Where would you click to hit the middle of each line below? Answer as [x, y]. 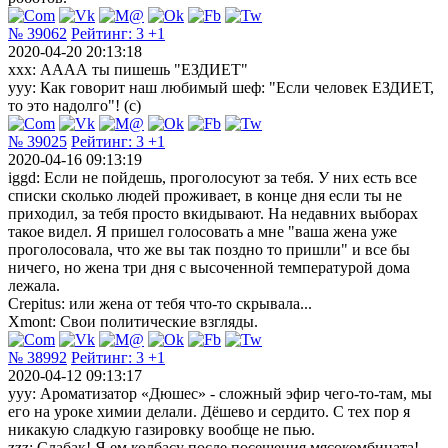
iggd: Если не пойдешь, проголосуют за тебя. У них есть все [212, 177]
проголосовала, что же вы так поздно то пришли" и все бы [209, 249]
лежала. [34, 285]
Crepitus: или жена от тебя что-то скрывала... [160, 303]
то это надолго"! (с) [74, 105]
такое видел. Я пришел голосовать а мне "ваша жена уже [202, 231]
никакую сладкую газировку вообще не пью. [161, 429]
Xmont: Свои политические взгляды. [133, 321]
